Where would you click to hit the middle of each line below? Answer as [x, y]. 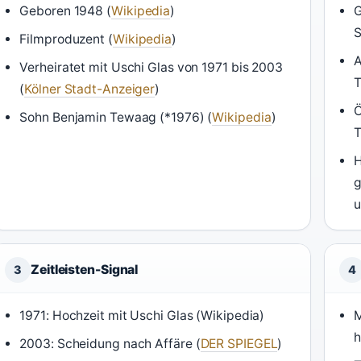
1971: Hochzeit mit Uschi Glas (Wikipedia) [142, 315]
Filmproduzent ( [66, 39]
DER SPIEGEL [239, 344]
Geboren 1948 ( [65, 11]
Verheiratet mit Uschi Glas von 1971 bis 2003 [151, 67]
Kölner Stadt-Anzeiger [90, 89]
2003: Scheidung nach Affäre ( [110, 344]
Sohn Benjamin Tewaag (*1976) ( [116, 117]
